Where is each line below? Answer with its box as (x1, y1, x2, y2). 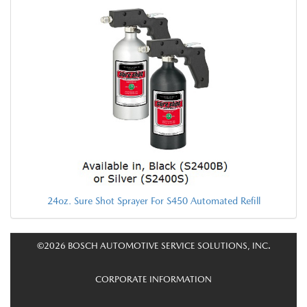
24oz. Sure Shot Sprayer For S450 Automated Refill (47, 195, 260, 206)
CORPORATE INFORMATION (95, 273, 212, 284)
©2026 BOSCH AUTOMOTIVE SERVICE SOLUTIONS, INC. (36, 240, 271, 251)
